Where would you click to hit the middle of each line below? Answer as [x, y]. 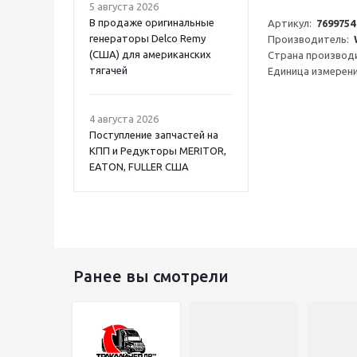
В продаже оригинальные [152, 22]
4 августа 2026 [124, 119]
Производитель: [311, 39]
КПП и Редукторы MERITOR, [158, 151]
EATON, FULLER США [139, 167]
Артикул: [292, 23]
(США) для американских [150, 54]
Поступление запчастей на [154, 135]
